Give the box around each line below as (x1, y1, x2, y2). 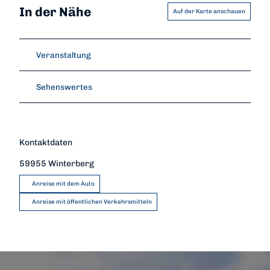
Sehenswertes (36, 82, 92, 92)
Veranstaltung (36, 50, 91, 60)
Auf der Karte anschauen (173, 8, 245, 16)
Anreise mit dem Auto (32, 180, 95, 187)
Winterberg (48, 158, 94, 169)
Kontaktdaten (19, 137, 72, 148)
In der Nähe (19, 4, 91, 19)
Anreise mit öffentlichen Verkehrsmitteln (32, 198, 152, 206)
